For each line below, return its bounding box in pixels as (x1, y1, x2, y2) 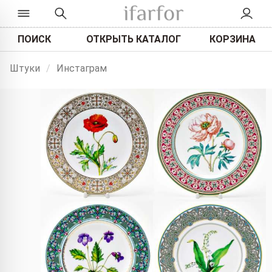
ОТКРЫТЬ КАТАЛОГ (86, 33, 181, 45)
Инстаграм (56, 63, 107, 74)
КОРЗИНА (209, 33, 256, 45)
